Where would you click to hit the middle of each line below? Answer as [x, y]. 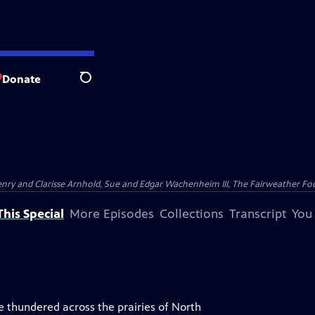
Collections [192, 214]
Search [97, 85]
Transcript [258, 214]
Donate [21, 79]
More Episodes [112, 214]
